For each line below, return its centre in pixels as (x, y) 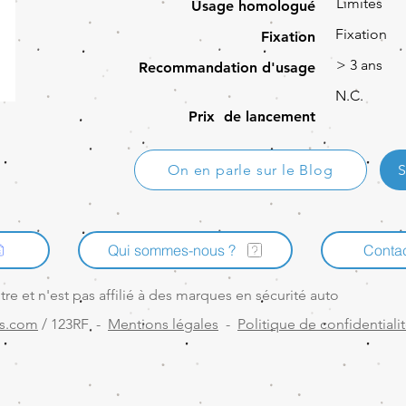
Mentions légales (163, 324)
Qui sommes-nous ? (171, 250)
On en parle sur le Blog (251, 170)
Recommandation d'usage (227, 68)
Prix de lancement (252, 116)
